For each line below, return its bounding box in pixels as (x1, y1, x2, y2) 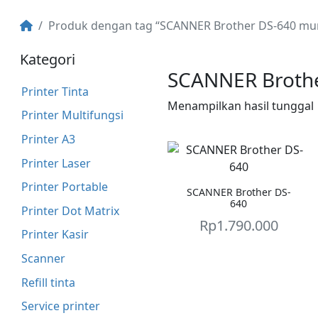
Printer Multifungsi (21, 107, 124, 124)
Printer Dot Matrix (21, 202, 119, 219)
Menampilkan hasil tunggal (168, 98, 314, 114)
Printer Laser (21, 155, 91, 171)
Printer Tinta (21, 83, 89, 99)
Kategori (20, 50, 75, 69)
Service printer (21, 298, 100, 314)
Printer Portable (21, 179, 108, 195)
